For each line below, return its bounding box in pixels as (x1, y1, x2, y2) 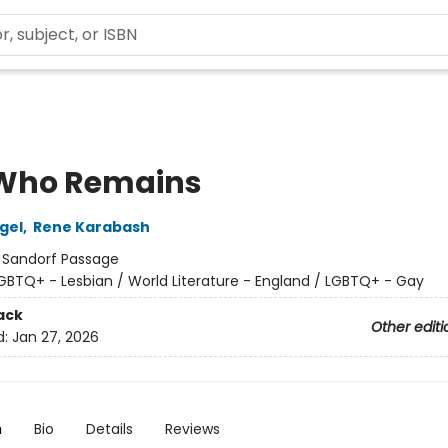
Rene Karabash (32, 217, 150, 237)
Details (85, 419, 133, 439)
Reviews (164, 419, 220, 439)
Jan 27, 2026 (11, 327, 99, 348)
